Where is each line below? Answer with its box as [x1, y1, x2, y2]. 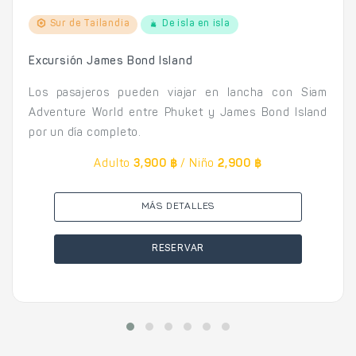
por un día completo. [29, 127, 142, 139]
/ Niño [180, 158, 215, 170]
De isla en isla [159, 18, 230, 29]
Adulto [94, 158, 131, 170]
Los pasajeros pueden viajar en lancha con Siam [29, 87, 327, 99]
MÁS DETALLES [141, 201, 215, 211]
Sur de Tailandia [46, 18, 130, 29]
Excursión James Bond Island [29, 56, 193, 68]
